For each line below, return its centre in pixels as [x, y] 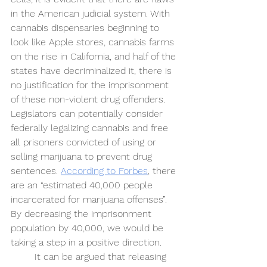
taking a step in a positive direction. [88, 243]
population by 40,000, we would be [89, 228]
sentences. [36, 171]
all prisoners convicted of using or [85, 142]
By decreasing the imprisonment [83, 214]
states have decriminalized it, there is [93, 71]
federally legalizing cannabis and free [91, 128]
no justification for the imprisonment [91, 85]
